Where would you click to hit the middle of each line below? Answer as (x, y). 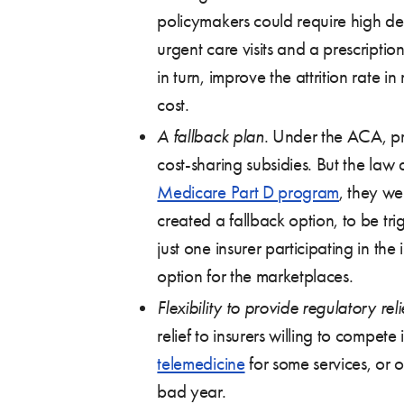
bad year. (192, 391)
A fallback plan (211, 136)
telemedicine (201, 363)
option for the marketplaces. (255, 275)
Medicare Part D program (248, 192)
